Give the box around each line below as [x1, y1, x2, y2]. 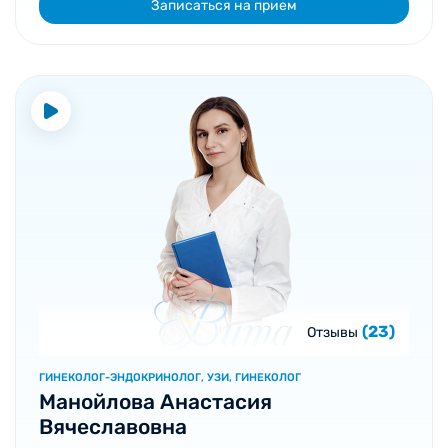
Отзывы [307, 324, 358, 341]
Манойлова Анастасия [39, 389, 272, 414]
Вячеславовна [39, 414, 187, 439]
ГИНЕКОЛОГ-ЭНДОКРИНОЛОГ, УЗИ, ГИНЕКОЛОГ [39, 371, 301, 384]
